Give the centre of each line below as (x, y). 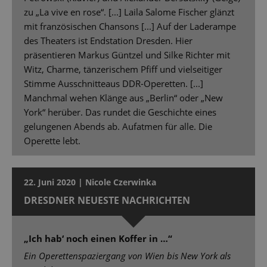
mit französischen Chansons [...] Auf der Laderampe (130, 27)
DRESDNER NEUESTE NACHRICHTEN (107, 201)
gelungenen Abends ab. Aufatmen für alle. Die (118, 127)
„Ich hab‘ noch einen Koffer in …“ (98, 239)
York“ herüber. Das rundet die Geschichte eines (120, 112)
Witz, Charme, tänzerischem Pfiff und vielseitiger (123, 69)
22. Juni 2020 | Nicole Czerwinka (90, 182)
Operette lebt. (52, 141)
